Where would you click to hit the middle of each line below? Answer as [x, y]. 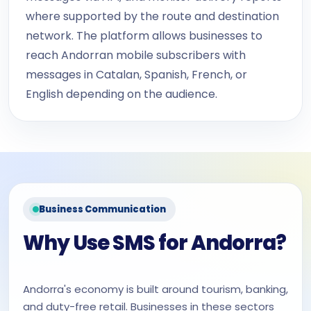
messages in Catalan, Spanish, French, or [136, 75]
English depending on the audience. [121, 94]
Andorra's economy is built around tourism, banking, [155, 289]
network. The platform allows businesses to [144, 36]
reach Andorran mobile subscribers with [136, 55]
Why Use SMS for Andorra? [154, 243]
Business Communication [102, 209]
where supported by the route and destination [152, 16]
